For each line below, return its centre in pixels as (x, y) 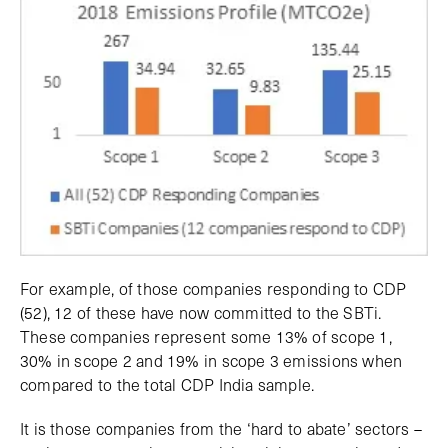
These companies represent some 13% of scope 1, (206, 336)
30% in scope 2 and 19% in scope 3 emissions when (211, 360)
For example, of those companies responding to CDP (213, 288)
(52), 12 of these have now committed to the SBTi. (201, 312)
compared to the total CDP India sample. (167, 384)
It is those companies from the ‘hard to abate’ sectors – (221, 428)
